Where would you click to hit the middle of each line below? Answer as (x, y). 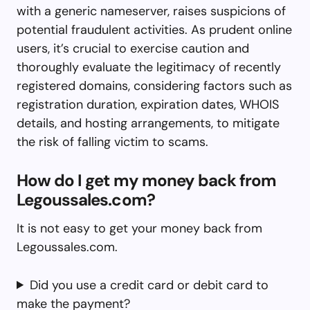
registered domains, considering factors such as (154, 85)
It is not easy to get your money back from (139, 228)
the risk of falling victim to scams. (112, 142)
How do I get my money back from (147, 180)
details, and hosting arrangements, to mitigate (148, 123)
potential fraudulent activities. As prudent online (154, 29)
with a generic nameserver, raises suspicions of (151, 11)
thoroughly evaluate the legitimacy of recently (149, 67)
